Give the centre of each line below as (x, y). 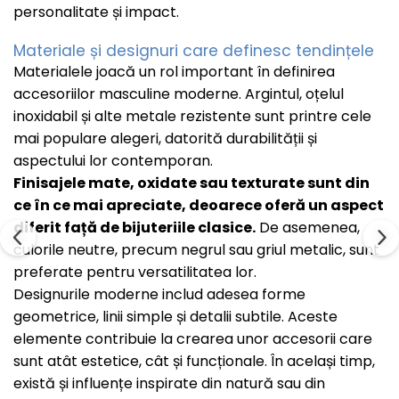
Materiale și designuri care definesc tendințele (194, 51)
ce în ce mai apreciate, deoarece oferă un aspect (199, 206)
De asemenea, (308, 228)
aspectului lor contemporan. (113, 161)
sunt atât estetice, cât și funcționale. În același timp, (194, 362)
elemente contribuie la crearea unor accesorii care (193, 339)
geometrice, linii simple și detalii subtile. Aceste (175, 317)
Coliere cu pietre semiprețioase (126, 32)
